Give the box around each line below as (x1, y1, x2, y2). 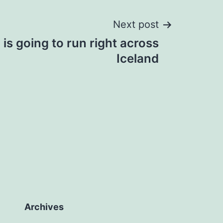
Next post (113, 18, 159, 31)
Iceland (116, 51, 159, 66)
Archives (24, 202, 64, 213)
